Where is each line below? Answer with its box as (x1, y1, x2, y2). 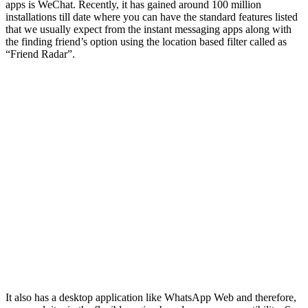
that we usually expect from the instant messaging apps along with (5, 23, 291, 35)
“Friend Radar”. (5, 47, 75, 60)
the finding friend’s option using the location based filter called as (5, 35, 287, 47)
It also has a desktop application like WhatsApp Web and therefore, (5, 291, 296, 303)
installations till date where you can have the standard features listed (5, 10, 298, 23)
